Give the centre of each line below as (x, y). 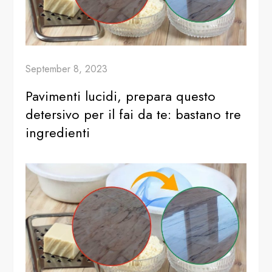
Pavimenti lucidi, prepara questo (121, 96)
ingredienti (58, 133)
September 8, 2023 (67, 69)
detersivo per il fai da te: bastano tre (134, 114)
